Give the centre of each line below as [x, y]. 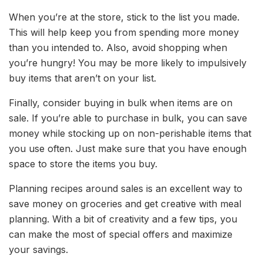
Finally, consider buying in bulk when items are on [121, 103]
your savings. [38, 250]
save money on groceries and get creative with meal [125, 204]
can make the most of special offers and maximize [121, 235]
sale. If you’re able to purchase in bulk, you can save [128, 118]
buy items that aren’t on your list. [82, 78]
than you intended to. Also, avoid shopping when [118, 48]
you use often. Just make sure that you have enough [128, 149]
